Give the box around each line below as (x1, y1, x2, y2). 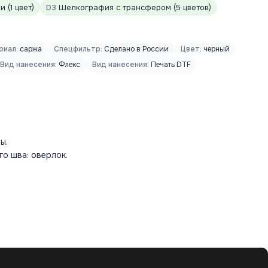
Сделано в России (102, 44, 169, 54)
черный (202, 44, 230, 54)
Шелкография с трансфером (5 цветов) (56, 2, 211, 13)
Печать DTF (149, 60, 191, 69)
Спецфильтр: (54, 44, 102, 54)
